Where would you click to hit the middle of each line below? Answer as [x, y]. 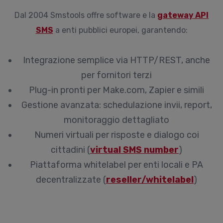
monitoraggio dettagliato [116, 120]
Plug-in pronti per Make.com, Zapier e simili [116, 90]
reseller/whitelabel [150, 180]
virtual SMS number [134, 150]
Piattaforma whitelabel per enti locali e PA [116, 165]
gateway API [183, 15]
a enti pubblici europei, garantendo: [120, 30]
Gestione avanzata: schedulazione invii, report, [116, 105]
